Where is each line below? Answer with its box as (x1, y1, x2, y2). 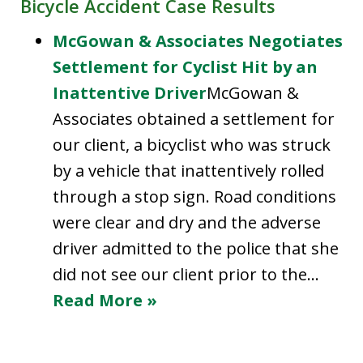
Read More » (53, 288, 157, 311)
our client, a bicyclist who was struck (53, 133, 331, 156)
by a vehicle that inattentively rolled (53, 159, 324, 181)
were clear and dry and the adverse (53, 211, 321, 233)
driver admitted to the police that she (53, 237, 339, 259)
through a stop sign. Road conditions (53, 185, 336, 207)
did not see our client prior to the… (53, 263, 319, 285)
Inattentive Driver (53, 81, 207, 104)
